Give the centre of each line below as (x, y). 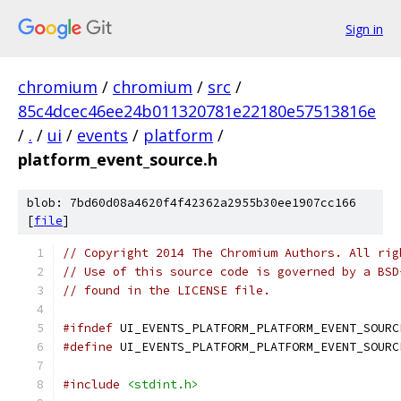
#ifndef (88, 328)
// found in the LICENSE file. (166, 290)
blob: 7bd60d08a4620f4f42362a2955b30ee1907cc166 (192, 203)
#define (88, 347)
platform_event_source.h (118, 159)
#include (91, 384)
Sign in (364, 29)
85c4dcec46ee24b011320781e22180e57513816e (197, 111)
